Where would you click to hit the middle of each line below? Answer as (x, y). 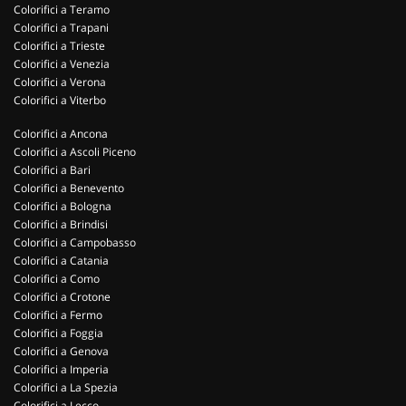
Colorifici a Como (57, 279)
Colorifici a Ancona (61, 134)
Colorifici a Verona (60, 82)
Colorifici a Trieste (59, 46)
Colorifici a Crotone (62, 297)
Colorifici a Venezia (62, 64)
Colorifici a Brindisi (61, 224)
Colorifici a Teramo (62, 10)
